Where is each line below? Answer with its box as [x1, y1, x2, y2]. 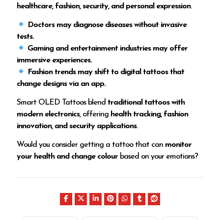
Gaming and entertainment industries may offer [27, 45, 188, 53]
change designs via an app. [17, 80, 106, 88]
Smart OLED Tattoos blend [17, 99, 108, 107]
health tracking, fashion [110, 110, 189, 119]
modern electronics [17, 110, 80, 119]
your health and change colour [17, 153, 118, 161]
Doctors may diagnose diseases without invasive [27, 21, 187, 29]
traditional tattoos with [108, 99, 185, 107]
